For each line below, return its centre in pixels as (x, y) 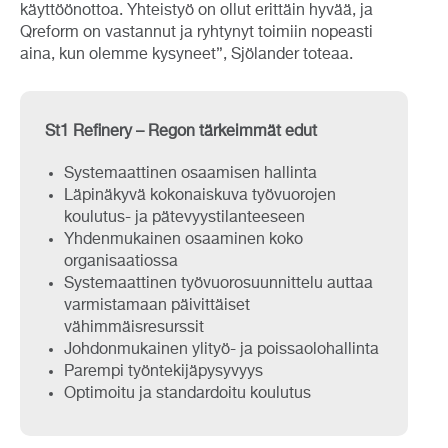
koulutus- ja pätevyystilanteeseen (184, 217)
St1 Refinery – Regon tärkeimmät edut (181, 131)
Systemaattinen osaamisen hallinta (190, 173)
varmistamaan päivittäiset (157, 305)
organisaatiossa (121, 261)
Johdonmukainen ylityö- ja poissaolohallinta (221, 349)
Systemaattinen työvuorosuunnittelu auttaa (218, 283)
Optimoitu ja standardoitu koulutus (187, 393)
